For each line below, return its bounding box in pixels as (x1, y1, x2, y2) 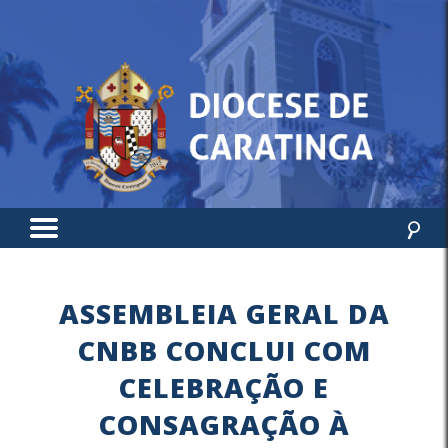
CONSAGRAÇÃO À (98, 406, 350, 443)
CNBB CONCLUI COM (77, 332, 371, 369)
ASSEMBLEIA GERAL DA (58, 295, 390, 332)
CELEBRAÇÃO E (119, 369, 329, 406)
